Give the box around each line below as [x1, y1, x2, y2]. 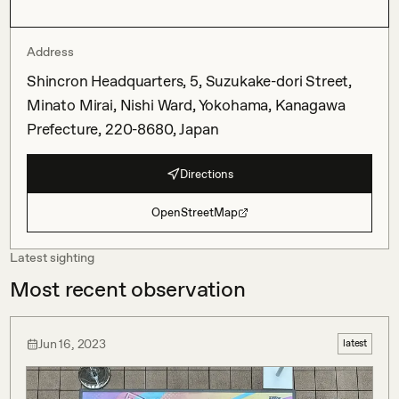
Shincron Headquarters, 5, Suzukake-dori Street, [27, 72, 353, 90]
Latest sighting [10, 250, 94, 265]
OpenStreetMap [151, 206, 238, 219]
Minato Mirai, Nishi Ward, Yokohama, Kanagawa [27, 96, 346, 114]
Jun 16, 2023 [38, 336, 106, 351]
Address [27, 45, 74, 59]
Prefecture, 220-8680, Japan [27, 120, 219, 138]
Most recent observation [10, 276, 246, 302]
